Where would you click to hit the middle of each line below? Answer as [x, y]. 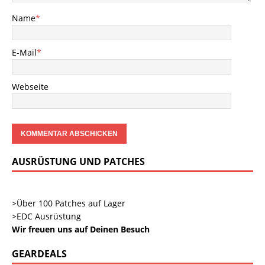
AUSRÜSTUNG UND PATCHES [78, 161]
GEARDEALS [39, 254]
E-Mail [24, 52]
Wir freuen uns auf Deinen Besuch [81, 229]
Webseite [30, 87]
